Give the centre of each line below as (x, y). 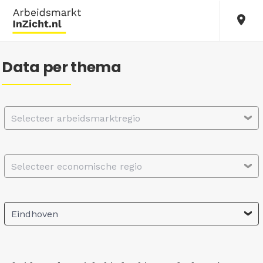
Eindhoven (35, 214)
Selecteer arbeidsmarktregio (76, 118)
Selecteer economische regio (77, 166)
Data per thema (62, 67)
